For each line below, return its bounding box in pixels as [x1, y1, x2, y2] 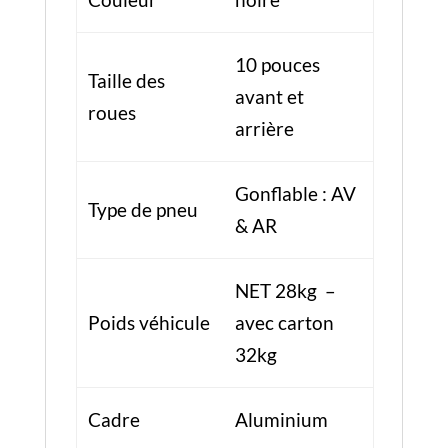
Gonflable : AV [234, 182, 356, 205]
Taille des [87, 69, 165, 92]
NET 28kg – [234, 279, 336, 302]
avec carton [234, 311, 334, 334]
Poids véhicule [87, 311, 210, 334]
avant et [234, 85, 304, 108]
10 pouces [234, 53, 320, 76]
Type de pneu [87, 198, 198, 221]
